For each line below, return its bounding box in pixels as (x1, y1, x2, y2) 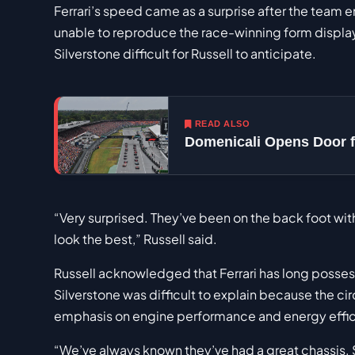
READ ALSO (194, 118, 250, 128)
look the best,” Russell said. (54, 231, 217, 248)
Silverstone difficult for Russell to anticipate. (54, 45, 316, 63)
